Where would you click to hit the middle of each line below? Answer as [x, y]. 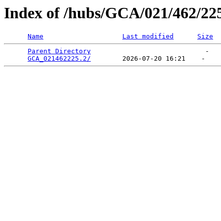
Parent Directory [59, 51]
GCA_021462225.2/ [59, 59]
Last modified [148, 37]
